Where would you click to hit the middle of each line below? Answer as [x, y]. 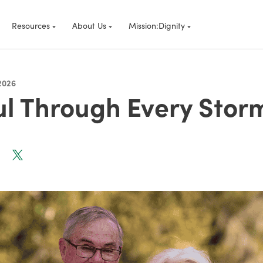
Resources [31, 25]
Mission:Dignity [157, 25]
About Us [89, 25]
